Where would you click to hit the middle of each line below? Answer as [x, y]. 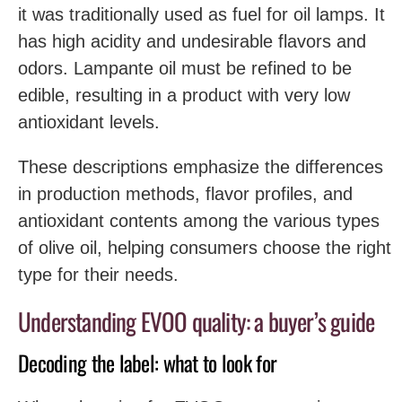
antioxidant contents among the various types [199, 221]
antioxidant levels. [89, 122]
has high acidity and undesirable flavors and [192, 41]
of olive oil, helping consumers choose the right [205, 248]
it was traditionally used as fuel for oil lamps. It [201, 14]
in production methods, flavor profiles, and [185, 194]
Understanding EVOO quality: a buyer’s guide [197, 321]
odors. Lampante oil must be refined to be [185, 68]
